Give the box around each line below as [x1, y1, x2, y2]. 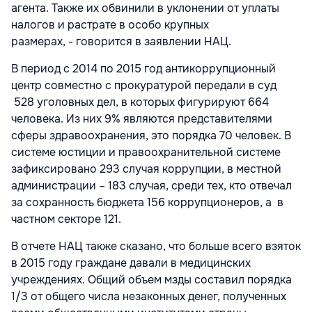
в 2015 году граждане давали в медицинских [11, 256, 251, 271]
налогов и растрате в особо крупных [11, 17, 209, 33]
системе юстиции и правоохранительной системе [11, 145, 281, 160]
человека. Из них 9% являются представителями [11, 111, 272, 127]
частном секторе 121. [11, 212, 121, 227]
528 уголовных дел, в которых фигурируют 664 [11, 95, 269, 110]
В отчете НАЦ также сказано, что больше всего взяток [11, 239, 301, 254]
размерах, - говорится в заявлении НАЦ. [11, 34, 231, 49]
